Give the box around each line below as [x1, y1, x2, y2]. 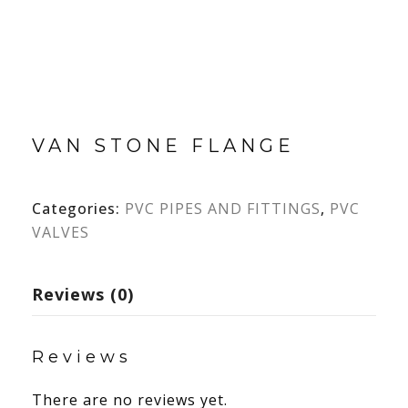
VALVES [32, 222, 89, 242]
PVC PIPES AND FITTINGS [125, 199, 321, 219]
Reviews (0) [32, 283, 134, 305]
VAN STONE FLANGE [32, 135, 295, 157]
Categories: [32, 199, 125, 219]
